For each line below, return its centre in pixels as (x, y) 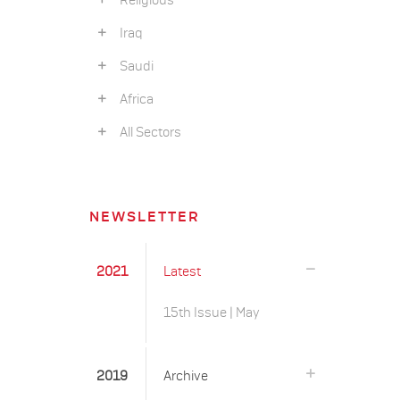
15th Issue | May (211, 313)
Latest (182, 272)
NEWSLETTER (145, 217)
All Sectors (146, 133)
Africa (133, 100)
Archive (185, 376)
